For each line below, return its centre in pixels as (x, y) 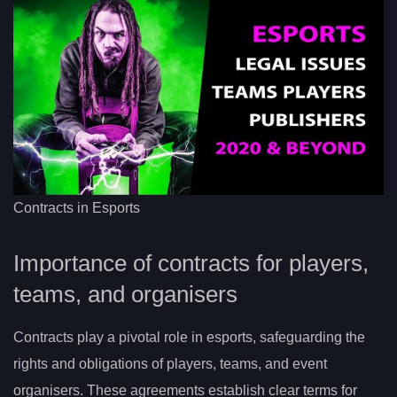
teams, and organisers (125, 295)
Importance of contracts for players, (191, 264)
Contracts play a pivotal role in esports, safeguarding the (189, 338)
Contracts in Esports (77, 207)
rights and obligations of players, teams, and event (170, 364)
